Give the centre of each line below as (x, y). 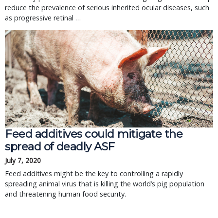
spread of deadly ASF (60, 146)
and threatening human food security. (65, 194)
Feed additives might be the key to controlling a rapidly (94, 173)
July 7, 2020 (23, 160)
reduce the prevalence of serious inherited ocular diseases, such (107, 8)
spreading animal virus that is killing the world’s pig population (105, 184)
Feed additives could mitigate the (94, 134)
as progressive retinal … (43, 18)
